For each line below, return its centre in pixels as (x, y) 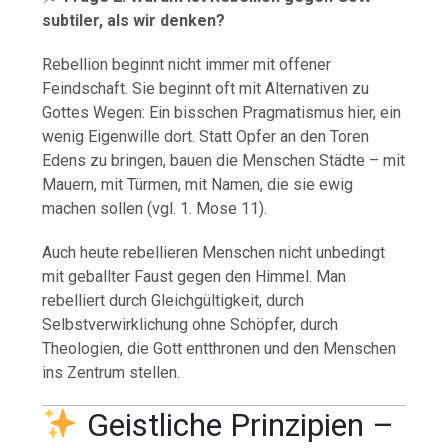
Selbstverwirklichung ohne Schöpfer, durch (190, 325)
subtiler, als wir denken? (134, 21)
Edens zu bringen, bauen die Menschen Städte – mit (224, 161)
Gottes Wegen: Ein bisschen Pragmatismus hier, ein (222, 113)
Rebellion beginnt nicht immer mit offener (187, 65)
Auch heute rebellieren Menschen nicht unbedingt (214, 253)
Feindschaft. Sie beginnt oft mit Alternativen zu (206, 89)
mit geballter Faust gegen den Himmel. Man (194, 277)
